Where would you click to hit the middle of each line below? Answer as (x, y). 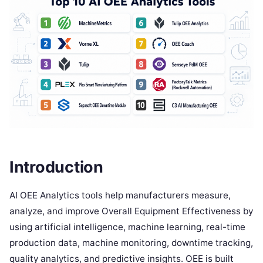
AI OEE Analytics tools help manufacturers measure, (120, 195)
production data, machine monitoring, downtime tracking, (131, 242)
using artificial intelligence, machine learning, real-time (127, 227)
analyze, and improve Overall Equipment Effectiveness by (131, 211)
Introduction (56, 167)
